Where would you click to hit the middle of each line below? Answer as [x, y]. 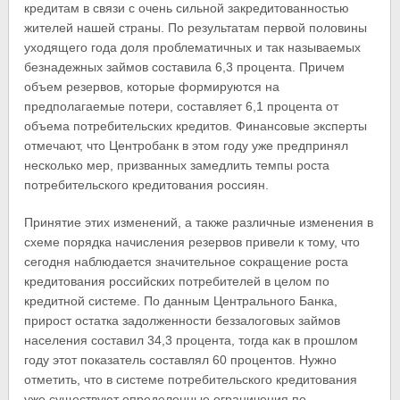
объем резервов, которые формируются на [152, 86]
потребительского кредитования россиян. [147, 184]
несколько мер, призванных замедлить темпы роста [177, 165]
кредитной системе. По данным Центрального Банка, [181, 300]
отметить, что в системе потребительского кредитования [191, 379]
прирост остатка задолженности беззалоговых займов [183, 320]
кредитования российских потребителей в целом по [177, 281]
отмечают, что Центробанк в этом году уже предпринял [187, 145]
